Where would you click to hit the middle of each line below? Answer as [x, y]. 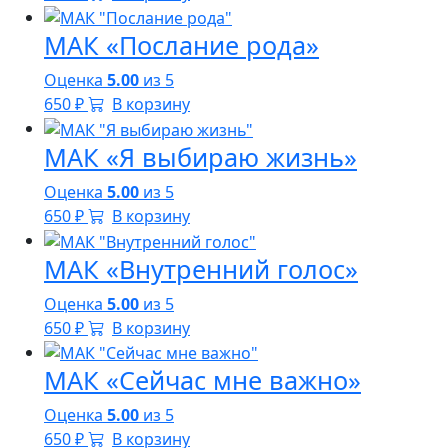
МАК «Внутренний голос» [201, 268]
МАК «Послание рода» [181, 45]
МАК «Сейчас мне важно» [202, 380]
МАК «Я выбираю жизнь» [200, 156]
